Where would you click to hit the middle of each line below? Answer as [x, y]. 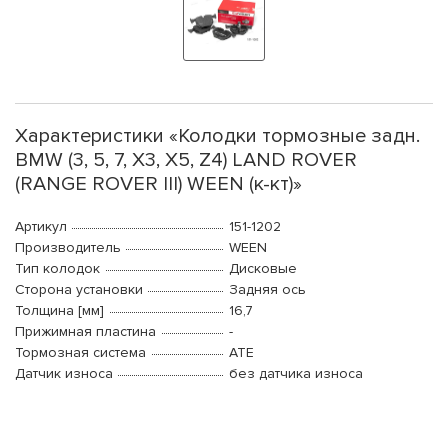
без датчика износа [296, 374]
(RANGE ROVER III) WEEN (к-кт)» [158, 184]
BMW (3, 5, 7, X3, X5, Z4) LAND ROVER [186, 160]
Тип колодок [57, 269]
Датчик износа [64, 374]
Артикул [41, 227]
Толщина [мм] [59, 311]
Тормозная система [80, 353]
